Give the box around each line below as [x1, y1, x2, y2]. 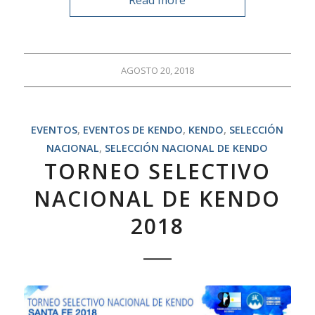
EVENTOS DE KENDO [83, 122, 184, 136]
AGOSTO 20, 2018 [120, 63, 194, 77]
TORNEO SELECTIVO [44, 156, 271, 186]
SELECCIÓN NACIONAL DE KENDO [105, 141, 269, 155]
